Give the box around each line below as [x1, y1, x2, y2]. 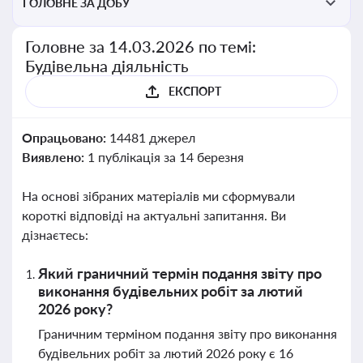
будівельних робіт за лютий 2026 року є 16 [38, 345, 293, 361]
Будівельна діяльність [25, 56, 189, 75]
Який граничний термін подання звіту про [38, 264, 322, 282]
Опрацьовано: [22, 130, 109, 145]
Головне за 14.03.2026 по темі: [25, 36, 257, 56]
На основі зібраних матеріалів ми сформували [22, 188, 295, 203]
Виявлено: [22, 149, 88, 164]
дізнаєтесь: [22, 227, 88, 242]
